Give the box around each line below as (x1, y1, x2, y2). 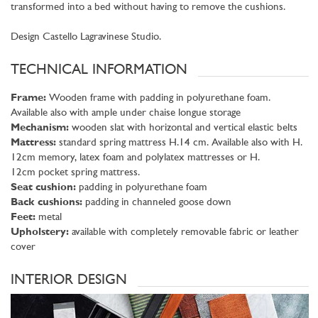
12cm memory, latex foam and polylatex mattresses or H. (11, 152, 260, 163)
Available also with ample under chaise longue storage (11, 107, 241, 119)
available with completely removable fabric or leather (69, 226, 299, 238)
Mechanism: (11, 122, 69, 133)
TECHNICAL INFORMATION (11, 62, 187, 77)
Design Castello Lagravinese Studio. (11, 31, 161, 43)
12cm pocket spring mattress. (11, 167, 140, 178)
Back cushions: (11, 197, 82, 208)
